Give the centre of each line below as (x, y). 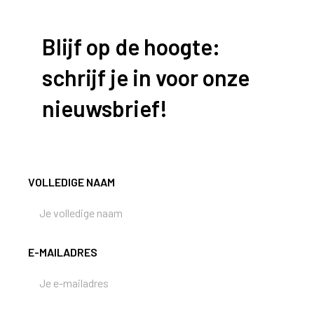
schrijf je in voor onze (146, 77)
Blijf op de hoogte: (131, 46)
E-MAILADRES (63, 252)
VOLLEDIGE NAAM (71, 182)
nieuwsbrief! (105, 108)
